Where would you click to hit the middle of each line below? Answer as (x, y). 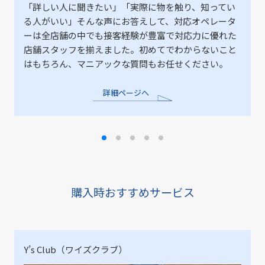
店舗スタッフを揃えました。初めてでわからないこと (130, 49)
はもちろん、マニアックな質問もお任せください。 (126, 63)
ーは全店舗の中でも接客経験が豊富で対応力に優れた (130, 35)
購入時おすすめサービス (132, 192)
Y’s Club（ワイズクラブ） (75, 249)
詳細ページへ (126, 92)
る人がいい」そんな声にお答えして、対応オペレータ (130, 21)
